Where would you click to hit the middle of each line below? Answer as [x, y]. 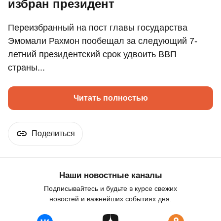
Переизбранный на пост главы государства [98, 28]
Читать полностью [110, 98]
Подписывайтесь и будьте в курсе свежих [110, 189]
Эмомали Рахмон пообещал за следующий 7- [103, 41]
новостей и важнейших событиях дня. [110, 199]
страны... [26, 68]
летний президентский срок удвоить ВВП [92, 55]
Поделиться [53, 134]
